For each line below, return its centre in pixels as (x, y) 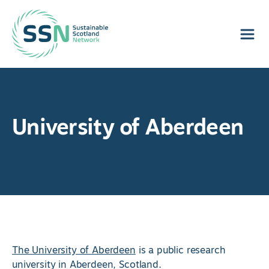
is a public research (180, 251)
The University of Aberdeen (74, 251)
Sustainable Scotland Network (69, 14)
